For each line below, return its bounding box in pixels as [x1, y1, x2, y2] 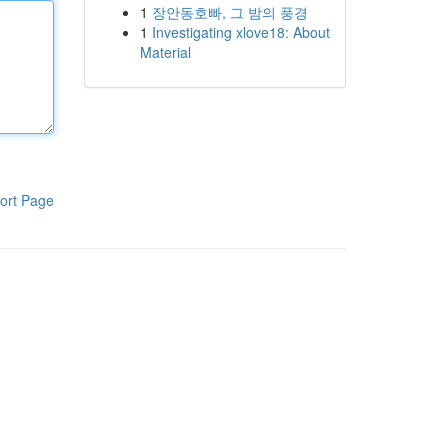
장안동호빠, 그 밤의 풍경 [151, 2, 308, 22]
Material [139, 42, 191, 62]
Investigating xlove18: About [151, 22, 330, 42]
